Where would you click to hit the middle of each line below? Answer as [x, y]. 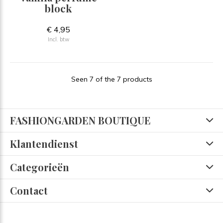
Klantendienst [44, 143]
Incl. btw [58, 39]
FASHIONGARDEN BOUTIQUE [80, 120]
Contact [29, 190]
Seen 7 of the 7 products [111, 79]
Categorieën [40, 167]
